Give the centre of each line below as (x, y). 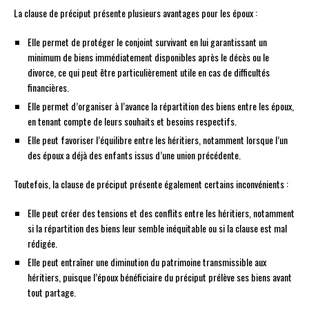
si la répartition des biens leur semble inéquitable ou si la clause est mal (157, 228)
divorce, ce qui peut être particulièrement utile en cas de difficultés (149, 72)
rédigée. (42, 243)
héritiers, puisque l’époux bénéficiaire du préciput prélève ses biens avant (160, 277)
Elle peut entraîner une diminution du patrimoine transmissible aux (147, 262)
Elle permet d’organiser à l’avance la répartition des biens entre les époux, (161, 106)
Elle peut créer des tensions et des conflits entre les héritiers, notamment (161, 213)
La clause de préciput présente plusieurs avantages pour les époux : (136, 13)
